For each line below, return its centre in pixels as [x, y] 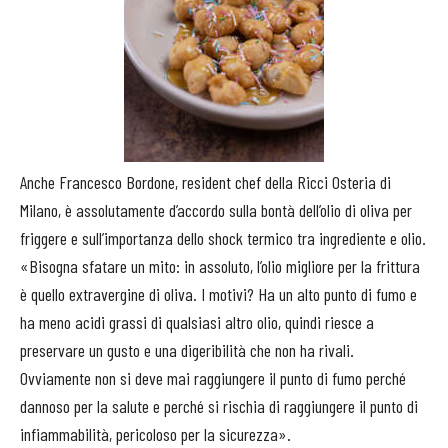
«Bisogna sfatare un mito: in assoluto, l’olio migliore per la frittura [220, 266]
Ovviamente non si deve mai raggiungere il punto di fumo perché [213, 378]
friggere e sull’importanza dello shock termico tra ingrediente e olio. [223, 238]
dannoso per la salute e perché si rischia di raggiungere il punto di [219, 406]
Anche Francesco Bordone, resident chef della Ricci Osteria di [205, 182]
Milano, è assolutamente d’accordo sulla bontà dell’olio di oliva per [216, 210]
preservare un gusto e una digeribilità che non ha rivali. [187, 350]
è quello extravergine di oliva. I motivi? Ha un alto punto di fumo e [218, 294]
